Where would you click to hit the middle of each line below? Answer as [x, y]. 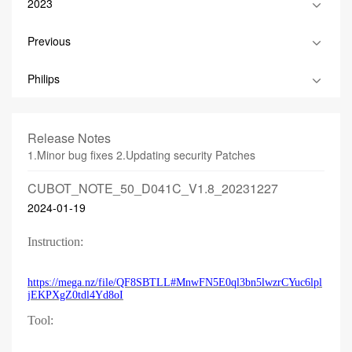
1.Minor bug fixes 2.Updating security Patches [141, 155]
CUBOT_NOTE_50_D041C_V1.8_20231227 [153, 188]
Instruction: [55, 242]
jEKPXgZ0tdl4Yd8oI [75, 295]
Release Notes [69, 138]
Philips [44, 79]
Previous [49, 41]
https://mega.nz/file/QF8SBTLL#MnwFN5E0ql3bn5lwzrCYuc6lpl [175, 282]
